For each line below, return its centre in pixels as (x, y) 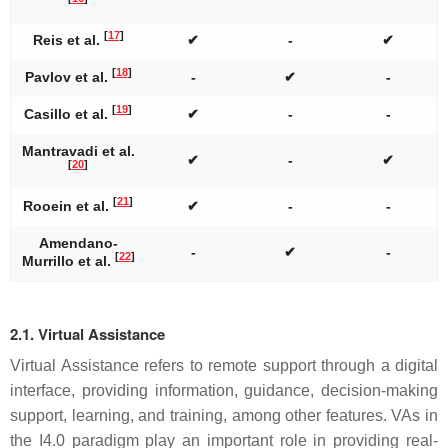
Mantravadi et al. (78, 150)
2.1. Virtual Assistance (87, 333)
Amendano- (78, 242)
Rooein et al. (68, 205)
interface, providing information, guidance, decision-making (224, 390)
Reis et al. (68, 39)
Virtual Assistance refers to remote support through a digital (224, 365)
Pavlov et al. (68, 76)
